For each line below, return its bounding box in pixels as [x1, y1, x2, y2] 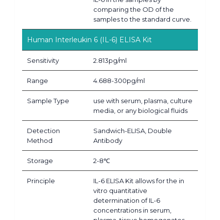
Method [27, 136, 53, 144]
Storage [27, 156, 53, 165]
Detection [27, 126, 60, 135]
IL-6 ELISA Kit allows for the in [93, 176, 184, 185]
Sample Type [27, 96, 69, 105]
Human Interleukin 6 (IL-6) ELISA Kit [27, 35, 152, 44]
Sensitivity [27, 56, 59, 64]
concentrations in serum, [93, 206, 171, 214]
